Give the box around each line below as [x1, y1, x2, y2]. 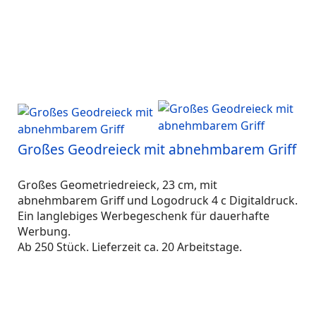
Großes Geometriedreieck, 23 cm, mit [18, 177, 217, 193]
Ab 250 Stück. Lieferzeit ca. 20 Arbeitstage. [18, 239, 242, 255]
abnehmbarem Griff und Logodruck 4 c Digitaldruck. [18, 193, 298, 208]
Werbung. [18, 224, 73, 239]
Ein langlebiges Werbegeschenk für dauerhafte [18, 208, 269, 224]
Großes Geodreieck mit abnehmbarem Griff [18, 140, 296, 159]
